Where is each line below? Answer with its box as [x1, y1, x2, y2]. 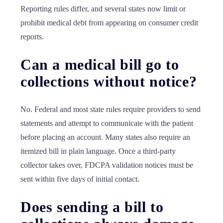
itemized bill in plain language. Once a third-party [20, 147, 176, 155]
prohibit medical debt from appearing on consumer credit [20, 18, 198, 27]
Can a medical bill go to [20, 56, 179, 73]
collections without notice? [20, 73, 197, 90]
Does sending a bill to [20, 199, 164, 215]
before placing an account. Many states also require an [20, 133, 190, 141]
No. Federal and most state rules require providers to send [20, 105, 201, 113]
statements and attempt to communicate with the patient [20, 119, 193, 127]
